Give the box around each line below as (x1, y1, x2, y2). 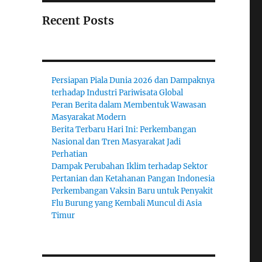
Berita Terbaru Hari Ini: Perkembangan (51, 125, 197, 135)
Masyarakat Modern (51, 112, 127, 123)
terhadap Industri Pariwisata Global (51, 88, 184, 98)
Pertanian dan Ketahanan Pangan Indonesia (51, 174, 215, 184)
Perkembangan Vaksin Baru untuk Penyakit (51, 186, 213, 196)
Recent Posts (42, 13, 114, 28)
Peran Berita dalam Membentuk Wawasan (51, 100, 207, 111)
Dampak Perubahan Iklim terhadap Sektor (51, 161, 208, 172)
